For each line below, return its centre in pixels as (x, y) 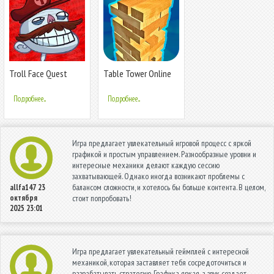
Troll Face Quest (38, 74)
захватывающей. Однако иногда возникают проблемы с (158, 176)
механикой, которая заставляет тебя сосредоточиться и (159, 263)
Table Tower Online (137, 74)
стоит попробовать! (102, 198)
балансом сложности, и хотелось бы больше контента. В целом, (168, 187)
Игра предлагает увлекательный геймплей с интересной (161, 252)
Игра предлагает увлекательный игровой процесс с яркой (162, 143)
